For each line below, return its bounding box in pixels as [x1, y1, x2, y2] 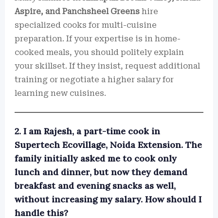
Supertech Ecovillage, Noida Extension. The [15, 139, 202, 150]
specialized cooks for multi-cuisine [15, 20, 157, 30]
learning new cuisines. [15, 89, 106, 98]
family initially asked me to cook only [15, 153, 177, 164]
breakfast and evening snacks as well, [15, 180, 176, 191]
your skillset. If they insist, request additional [15, 61, 200, 71]
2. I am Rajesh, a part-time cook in [15, 126, 160, 137]
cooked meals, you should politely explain [15, 48, 184, 57]
